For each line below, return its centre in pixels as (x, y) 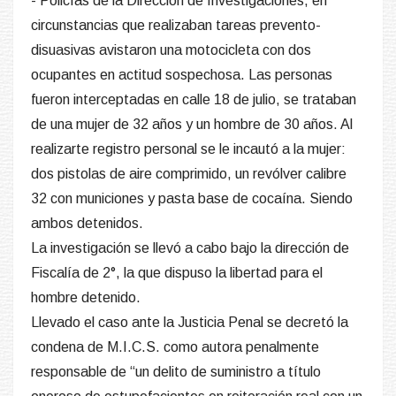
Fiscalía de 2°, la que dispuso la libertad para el (177, 273)
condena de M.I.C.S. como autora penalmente (175, 347)
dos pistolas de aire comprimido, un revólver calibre (189, 174)
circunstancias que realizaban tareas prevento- (176, 26)
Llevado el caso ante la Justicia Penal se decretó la (190, 323)
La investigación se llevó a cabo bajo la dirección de (190, 248)
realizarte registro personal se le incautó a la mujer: (188, 149)
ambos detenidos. (87, 224)
